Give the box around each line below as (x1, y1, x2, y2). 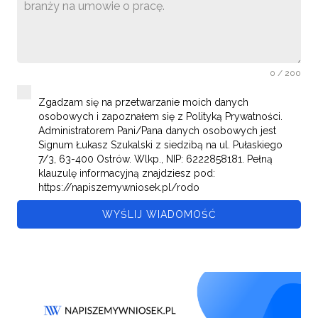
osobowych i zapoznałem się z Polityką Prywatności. (38, 111, 283, 123)
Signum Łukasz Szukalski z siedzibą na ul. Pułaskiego (38, 139, 283, 151)
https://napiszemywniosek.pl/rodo (38, 182, 199, 194)
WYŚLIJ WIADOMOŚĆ (102, 209, 216, 221)
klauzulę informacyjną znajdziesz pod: (38, 168, 215, 180)
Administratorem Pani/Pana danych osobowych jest (38, 125, 276, 137)
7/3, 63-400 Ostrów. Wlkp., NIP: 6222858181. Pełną (38, 153, 273, 165)
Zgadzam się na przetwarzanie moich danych (38, 97, 248, 109)
